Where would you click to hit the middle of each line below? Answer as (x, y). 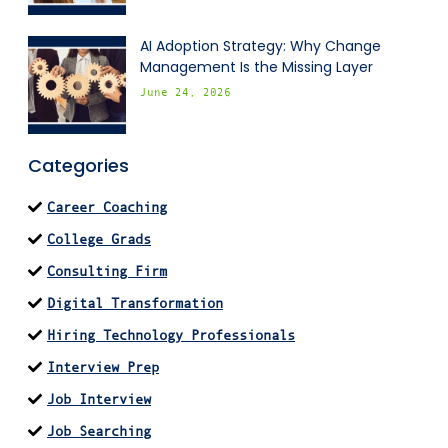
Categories (78, 165)
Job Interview (99, 398)
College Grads (99, 238)
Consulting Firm (107, 270)
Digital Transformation (135, 302)
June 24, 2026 (185, 91)
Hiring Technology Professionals (171, 334)
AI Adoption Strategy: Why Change (260, 45)
